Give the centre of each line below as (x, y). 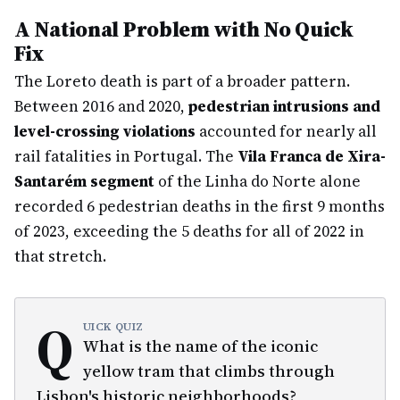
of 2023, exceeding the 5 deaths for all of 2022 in (189, 231)
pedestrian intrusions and (284, 106)
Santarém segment (84, 181)
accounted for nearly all (286, 131)
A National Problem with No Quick (184, 29)
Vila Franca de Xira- (312, 156)
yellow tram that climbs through (208, 371)
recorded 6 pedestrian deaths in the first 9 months (200, 206)
